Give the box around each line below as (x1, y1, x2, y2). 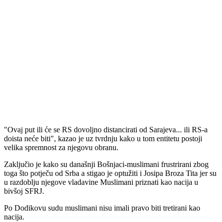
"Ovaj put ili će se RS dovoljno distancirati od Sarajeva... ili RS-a (4, 125, 208, 134)
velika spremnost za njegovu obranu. (4, 143, 118, 152)
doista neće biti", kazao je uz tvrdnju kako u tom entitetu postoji (4, 134, 202, 143)
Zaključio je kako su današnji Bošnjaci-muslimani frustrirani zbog (4, 160, 209, 169)
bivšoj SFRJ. (4, 187, 44, 196)
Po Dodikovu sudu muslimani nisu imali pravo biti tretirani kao (4, 204, 200, 213)
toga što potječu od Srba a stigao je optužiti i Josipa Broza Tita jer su (4, 169, 217, 178)
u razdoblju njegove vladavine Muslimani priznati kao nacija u (4, 178, 198, 187)
